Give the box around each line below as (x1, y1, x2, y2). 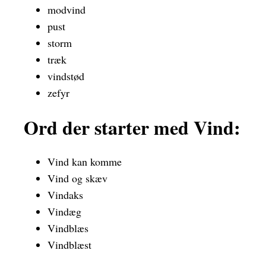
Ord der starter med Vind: (24, 113, 240, 141)
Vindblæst (47, 237, 91, 252)
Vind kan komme (47, 154, 122, 169)
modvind (47, 2, 85, 17)
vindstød (47, 69, 84, 84)
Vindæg (47, 204, 81, 219)
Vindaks (47, 188, 83, 202)
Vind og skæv (47, 171, 107, 186)
